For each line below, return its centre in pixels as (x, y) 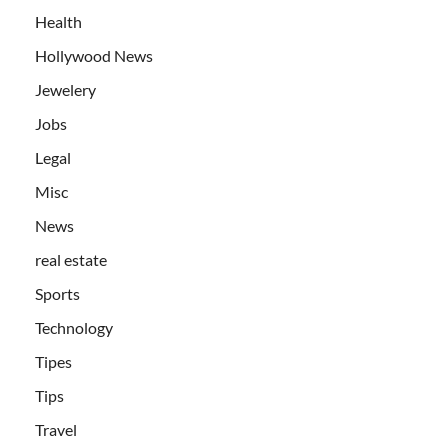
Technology (74, 328)
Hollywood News (94, 56)
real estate (71, 260)
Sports (57, 294)
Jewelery (65, 90)
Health (58, 22)
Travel (56, 430)
